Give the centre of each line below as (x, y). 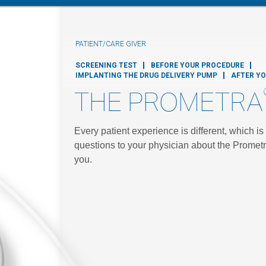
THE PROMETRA (169, 102)
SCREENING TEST (106, 65)
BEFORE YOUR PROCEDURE (197, 65)
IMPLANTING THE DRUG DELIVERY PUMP (146, 75)
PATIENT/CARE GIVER (110, 44)
